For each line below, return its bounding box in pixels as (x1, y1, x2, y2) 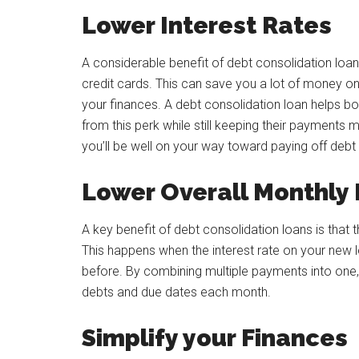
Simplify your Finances (82, 324, 348, 352)
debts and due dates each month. (82, 284, 271, 300)
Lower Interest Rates (82, 11, 332, 39)
